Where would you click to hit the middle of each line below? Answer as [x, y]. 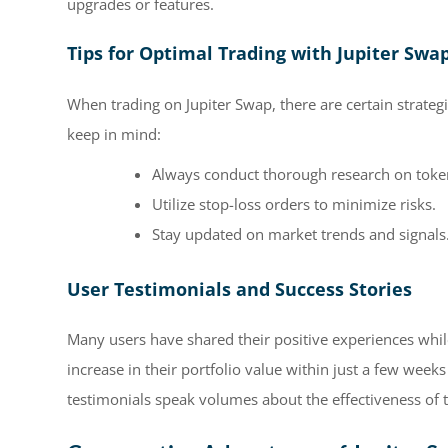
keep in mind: [114, 134]
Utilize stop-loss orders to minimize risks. [294, 204]
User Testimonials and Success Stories [239, 288]
